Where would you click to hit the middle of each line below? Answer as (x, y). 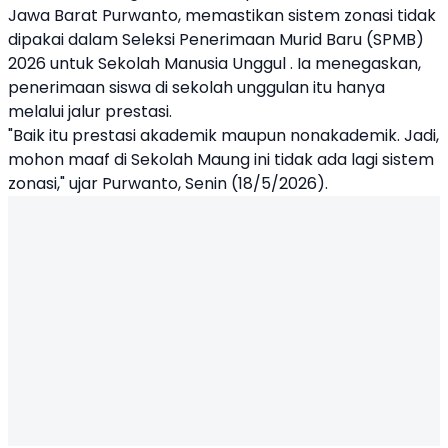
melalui (38, 111)
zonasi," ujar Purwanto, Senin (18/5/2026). (170, 183)
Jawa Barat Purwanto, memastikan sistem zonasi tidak (222, 15)
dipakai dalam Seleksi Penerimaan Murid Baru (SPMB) (216, 39)
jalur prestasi (118, 111)
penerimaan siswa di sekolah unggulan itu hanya (196, 87)
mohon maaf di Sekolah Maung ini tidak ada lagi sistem (221, 159)
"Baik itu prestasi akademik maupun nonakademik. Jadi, (223, 135)
